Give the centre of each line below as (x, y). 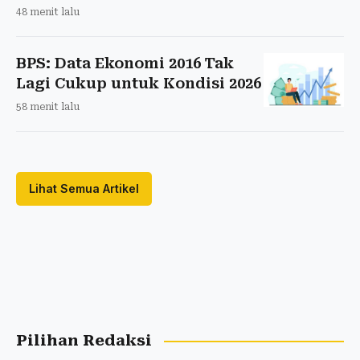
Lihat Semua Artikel (84, 189)
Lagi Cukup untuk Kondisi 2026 (139, 84)
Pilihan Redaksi (84, 341)
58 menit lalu (48, 107)
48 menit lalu (48, 12)
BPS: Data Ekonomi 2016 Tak (125, 63)
